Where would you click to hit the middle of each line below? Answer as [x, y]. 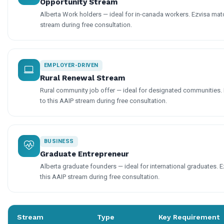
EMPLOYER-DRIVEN [71, 65]
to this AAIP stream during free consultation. [103, 100]
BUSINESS [59, 141]
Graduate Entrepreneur [84, 154]
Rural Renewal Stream [82, 78]
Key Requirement [189, 217]
